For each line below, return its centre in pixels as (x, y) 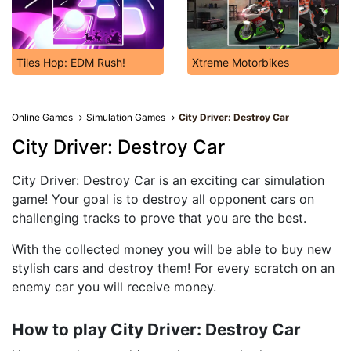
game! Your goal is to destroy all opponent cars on (163, 199)
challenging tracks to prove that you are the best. (159, 218)
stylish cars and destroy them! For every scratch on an (173, 268)
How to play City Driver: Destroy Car (156, 329)
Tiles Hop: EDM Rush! (71, 62)
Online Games (42, 117)
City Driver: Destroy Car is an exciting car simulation (168, 180)
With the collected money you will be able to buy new (172, 249)
